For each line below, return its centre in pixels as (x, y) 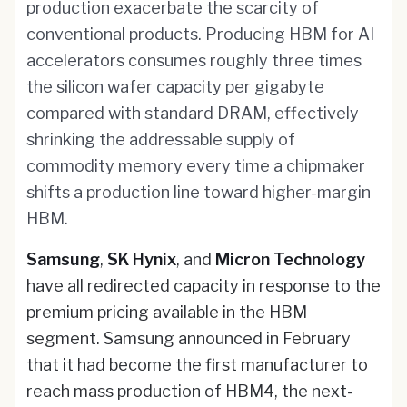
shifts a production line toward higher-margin (199, 192)
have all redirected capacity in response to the (203, 286)
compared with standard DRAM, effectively (193, 113)
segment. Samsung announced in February (189, 338)
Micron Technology (290, 259)
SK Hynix (142, 259)
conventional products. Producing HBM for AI (200, 34)
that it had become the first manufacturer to (197, 365)
